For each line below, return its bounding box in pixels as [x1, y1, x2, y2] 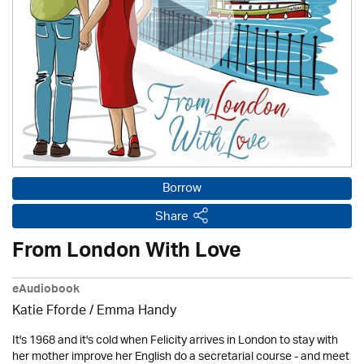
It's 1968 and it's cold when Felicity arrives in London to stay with [12, 328, 338, 353]
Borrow [162, 176, 201, 201]
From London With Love [12, 233, 241, 274]
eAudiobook [12, 279, 80, 302]
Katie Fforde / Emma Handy [12, 298, 176, 325]
